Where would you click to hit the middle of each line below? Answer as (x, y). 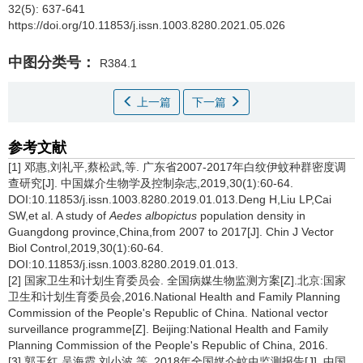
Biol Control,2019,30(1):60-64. (86, 248)
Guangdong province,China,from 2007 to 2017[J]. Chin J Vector (171, 232)
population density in (251, 216)
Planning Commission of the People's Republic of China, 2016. (168, 345)
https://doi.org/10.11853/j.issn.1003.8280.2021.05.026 (147, 25)
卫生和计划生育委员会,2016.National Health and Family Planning (174, 297)
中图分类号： (52, 62)
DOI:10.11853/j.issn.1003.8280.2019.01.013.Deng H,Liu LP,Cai (170, 199)
